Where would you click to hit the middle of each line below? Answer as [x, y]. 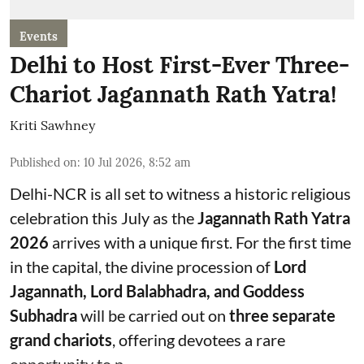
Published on [43, 162]
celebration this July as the [104, 218]
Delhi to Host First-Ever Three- [180, 65]
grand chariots [61, 340]
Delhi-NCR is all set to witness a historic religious [180, 193]
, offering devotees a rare [199, 340]
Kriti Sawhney [52, 125]
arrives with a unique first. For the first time [200, 242]
